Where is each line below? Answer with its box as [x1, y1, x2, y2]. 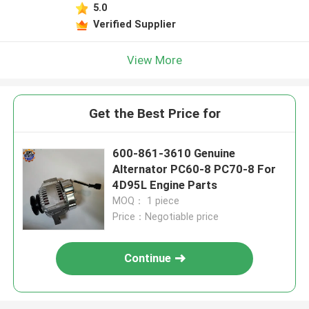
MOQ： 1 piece [112, 195, 180, 207]
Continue [124, 251, 172, 266]
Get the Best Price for [88, 106, 221, 122]
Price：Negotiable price [112, 211, 219, 223]
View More [127, 52, 182, 67]
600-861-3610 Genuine [112, 146, 236, 161]
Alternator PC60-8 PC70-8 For [112, 162, 277, 177]
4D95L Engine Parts [112, 178, 218, 192]
